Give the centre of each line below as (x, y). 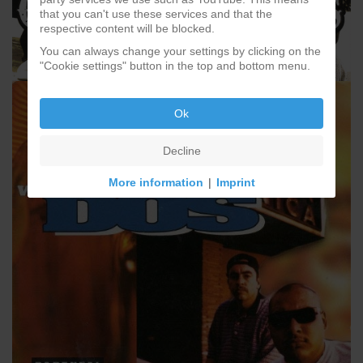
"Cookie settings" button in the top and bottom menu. (175, 66)
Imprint (235, 182)
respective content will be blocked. (127, 28)
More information (156, 182)
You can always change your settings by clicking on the (180, 51)
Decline (181, 150)
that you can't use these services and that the (156, 13)
